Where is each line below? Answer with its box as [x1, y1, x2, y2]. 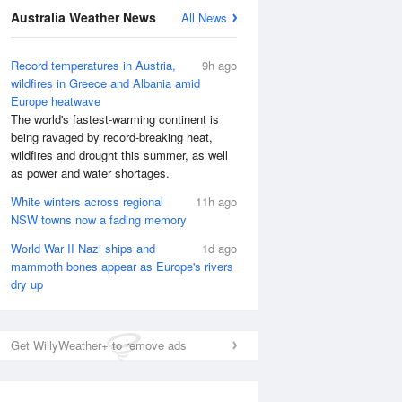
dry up [11, 275, 43, 293]
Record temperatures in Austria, [11, 57, 176, 74]
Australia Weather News [11, 8, 156, 26]
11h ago [196, 193, 237, 210]
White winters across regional [11, 193, 163, 210]
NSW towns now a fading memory [11, 211, 187, 228]
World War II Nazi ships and [11, 240, 155, 257]
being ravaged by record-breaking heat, [11, 128, 213, 145]
